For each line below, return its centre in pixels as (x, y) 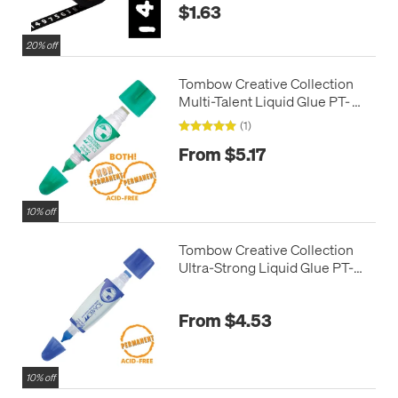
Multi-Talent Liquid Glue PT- (265, 100)
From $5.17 (222, 154)
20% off (41, 45)
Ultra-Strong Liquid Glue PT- (266, 267)
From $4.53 (225, 320)
